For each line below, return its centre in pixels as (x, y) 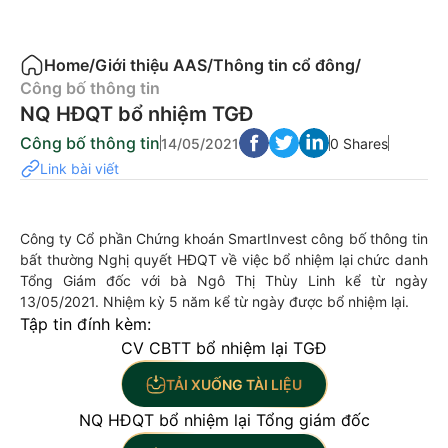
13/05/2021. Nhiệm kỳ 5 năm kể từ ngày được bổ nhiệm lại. (214, 301)
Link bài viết (79, 168)
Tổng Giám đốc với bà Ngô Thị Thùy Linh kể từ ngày (224, 280)
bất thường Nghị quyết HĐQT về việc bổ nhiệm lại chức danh (224, 259)
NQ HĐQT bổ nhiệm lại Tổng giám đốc (224, 420)
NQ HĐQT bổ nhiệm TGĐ (136, 114)
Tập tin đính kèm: (85, 324)
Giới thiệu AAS (151, 64)
